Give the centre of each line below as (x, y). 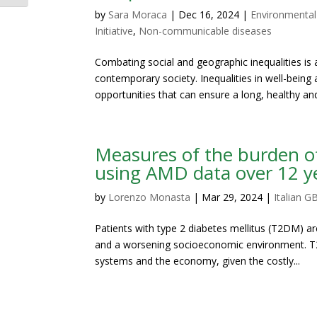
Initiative (114, 31)
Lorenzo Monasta (150, 197)
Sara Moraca (138, 15)
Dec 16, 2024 (209, 15)
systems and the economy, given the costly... (198, 261)
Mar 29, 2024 (232, 197)
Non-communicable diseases (206, 31)
